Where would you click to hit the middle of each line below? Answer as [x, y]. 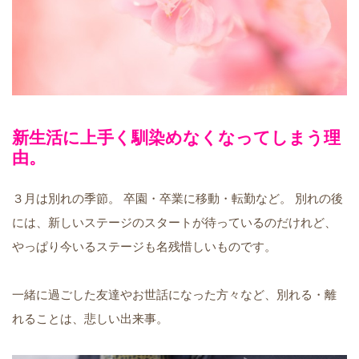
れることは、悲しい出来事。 [90, 319]
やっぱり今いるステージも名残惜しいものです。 [144, 247]
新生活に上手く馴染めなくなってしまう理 [176, 138]
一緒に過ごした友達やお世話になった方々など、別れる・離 [174, 295]
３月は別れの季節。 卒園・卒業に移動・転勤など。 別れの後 [177, 199]
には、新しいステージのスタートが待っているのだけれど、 [174, 223]
